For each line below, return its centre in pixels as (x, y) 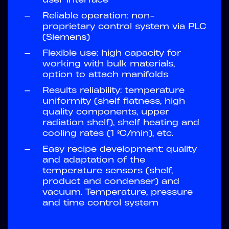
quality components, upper (106, 112)
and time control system (100, 203)
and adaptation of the (94, 160)
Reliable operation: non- (99, 16)
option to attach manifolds (105, 74)
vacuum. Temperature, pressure (118, 192)
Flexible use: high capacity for (112, 53)
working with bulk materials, (109, 64)
